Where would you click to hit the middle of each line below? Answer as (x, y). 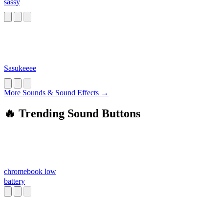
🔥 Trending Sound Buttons (72, 114)
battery (14, 181)
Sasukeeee (20, 68)
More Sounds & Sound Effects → (56, 93)
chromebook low (30, 172)
